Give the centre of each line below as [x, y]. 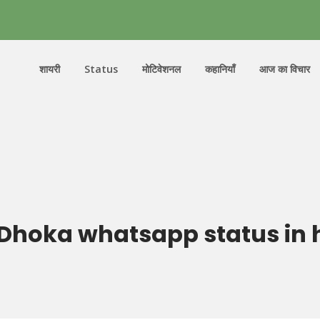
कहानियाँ [220, 69]
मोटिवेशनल [161, 69]
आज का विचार [285, 69]
